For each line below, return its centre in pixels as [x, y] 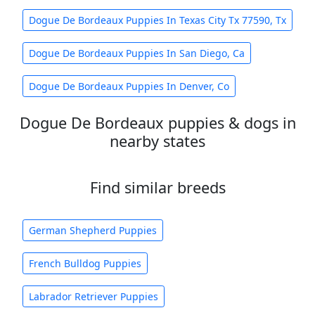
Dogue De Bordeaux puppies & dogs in [157, 123]
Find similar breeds [157, 187]
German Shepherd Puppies [93, 230]
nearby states [157, 141]
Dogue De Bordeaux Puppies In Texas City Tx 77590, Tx [157, 20]
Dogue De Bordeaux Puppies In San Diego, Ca [137, 53]
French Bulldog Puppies [85, 263]
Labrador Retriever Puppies [94, 296]
